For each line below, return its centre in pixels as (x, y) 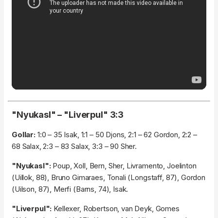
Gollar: (24, 135)
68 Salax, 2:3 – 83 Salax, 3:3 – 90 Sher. (74, 146)
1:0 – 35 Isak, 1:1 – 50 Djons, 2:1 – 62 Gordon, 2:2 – (116, 135)
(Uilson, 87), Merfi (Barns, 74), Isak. (70, 189)
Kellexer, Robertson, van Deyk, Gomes (116, 209)
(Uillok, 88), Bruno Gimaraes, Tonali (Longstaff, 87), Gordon (109, 178)
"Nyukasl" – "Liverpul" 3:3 (68, 115)
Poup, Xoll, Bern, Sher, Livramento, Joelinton (125, 166)
